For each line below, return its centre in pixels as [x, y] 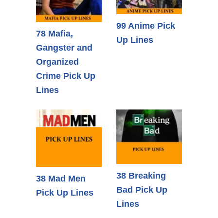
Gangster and [64, 47]
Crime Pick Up [66, 76]
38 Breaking [141, 176]
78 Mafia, [54, 33]
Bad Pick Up [142, 190]
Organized [57, 62]
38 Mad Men [61, 178]
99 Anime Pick [146, 26]
